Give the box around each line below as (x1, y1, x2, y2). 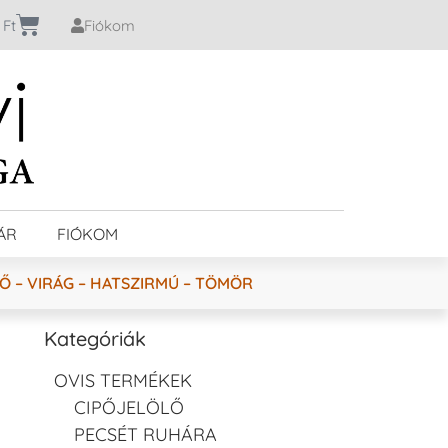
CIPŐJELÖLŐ (74, 395, 184, 419)
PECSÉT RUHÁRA (74, 422, 217, 446)
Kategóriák (44, 325, 146, 351)
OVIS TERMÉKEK (54, 368, 192, 392)
